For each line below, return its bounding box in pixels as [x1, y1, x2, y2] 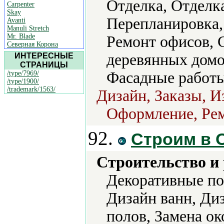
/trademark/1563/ [7, 85, 55, 93]
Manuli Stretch [7, 24, 49, 32]
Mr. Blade [7, 32, 35, 40]
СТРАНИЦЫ [20, 60, 68, 69]
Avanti [7, 16, 25, 24]
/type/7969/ [7, 69, 39, 77]
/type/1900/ [7, 77, 39, 85]
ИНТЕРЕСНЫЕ [14, 51, 73, 60]
